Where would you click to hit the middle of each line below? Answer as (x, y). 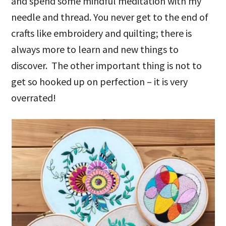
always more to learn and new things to (95, 49)
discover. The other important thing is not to (107, 65)
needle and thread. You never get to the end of (110, 17)
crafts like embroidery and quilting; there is (102, 33)
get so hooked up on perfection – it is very (100, 81)
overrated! (35, 98)
